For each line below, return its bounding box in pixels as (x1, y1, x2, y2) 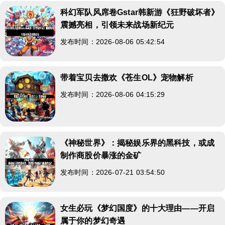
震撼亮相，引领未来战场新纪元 (60, 20, 174, 29)
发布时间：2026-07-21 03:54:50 (60, 168, 165, 176)
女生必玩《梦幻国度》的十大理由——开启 (60, 203, 215, 212)
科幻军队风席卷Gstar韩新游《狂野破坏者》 (60, 8, 219, 17)
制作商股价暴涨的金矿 (60, 151, 142, 160)
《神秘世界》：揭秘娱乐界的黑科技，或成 (60, 138, 215, 147)
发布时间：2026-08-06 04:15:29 (60, 90, 165, 98)
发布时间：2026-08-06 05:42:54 (60, 37, 165, 46)
